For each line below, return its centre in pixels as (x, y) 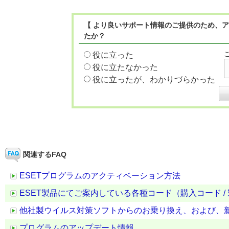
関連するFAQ (45, 154)
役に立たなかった (125, 67)
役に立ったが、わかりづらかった (154, 79)
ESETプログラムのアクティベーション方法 (100, 176)
